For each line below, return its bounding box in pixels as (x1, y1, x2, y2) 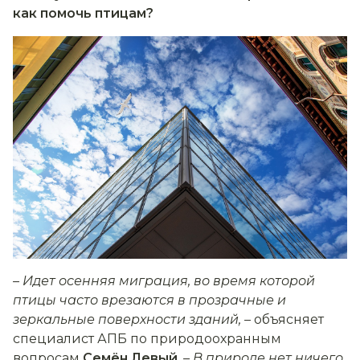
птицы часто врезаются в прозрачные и (13, 292, 286, 309)
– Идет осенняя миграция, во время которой (13, 273, 315, 289)
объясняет (251, 312, 324, 328)
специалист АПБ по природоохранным (13, 331, 281, 347)
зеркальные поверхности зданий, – (13, 312, 251, 328)
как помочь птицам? (13, 6, 153, 21)
